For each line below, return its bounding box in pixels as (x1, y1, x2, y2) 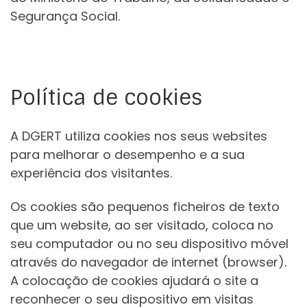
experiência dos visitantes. (10, 164, 172, 182)
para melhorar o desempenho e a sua (10, 145, 245, 163)
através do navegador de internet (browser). (10, 254, 286, 271)
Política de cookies (10, 84, 202, 112)
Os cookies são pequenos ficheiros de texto (10, 198, 280, 216)
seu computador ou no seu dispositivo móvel (10, 235, 288, 253)
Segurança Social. (10, 7, 120, 25)
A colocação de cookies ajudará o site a (10, 272, 258, 290)
